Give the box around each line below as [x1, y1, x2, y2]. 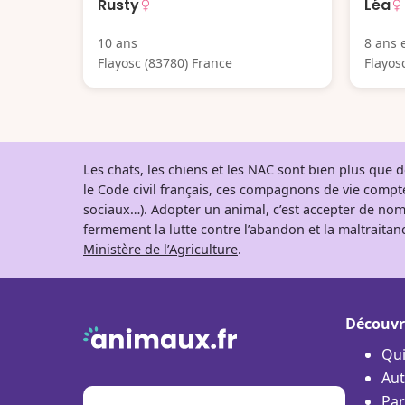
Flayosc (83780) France [98, 53, 232, 71]
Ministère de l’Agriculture [83, 240, 238, 258]
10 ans [98, 33, 137, 52]
